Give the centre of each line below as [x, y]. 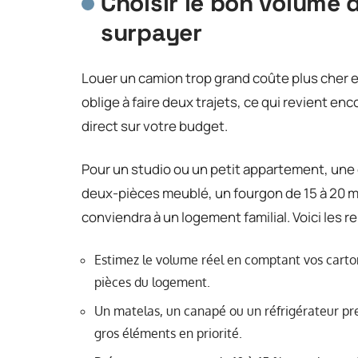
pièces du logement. [152, 282]
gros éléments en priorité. [168, 333]
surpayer [151, 32]
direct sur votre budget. [155, 125]
